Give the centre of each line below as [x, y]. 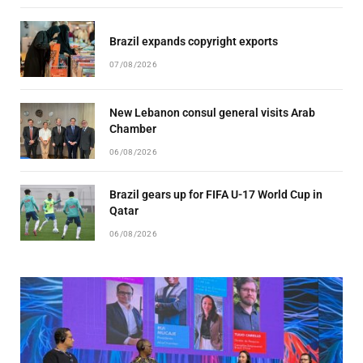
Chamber [133, 128]
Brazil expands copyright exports [194, 41]
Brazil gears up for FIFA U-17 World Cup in [216, 194]
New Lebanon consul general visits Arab [212, 112]
